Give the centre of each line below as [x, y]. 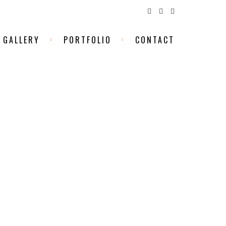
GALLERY [21, 40]
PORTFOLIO [88, 40]
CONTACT [155, 40]
